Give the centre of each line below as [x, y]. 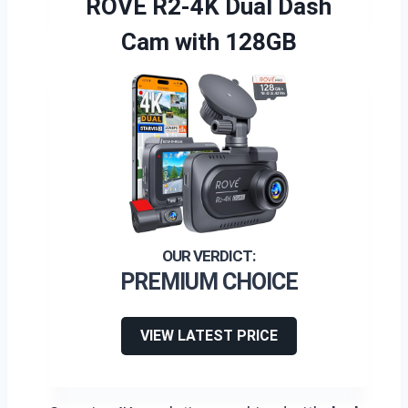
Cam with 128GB [209, 42]
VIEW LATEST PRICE [209, 336]
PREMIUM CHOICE [209, 282]
